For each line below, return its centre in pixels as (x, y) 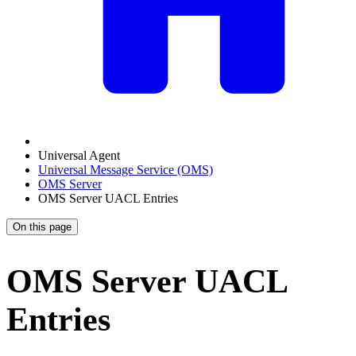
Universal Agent (79, 155)
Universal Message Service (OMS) (126, 169)
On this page (42, 226)
